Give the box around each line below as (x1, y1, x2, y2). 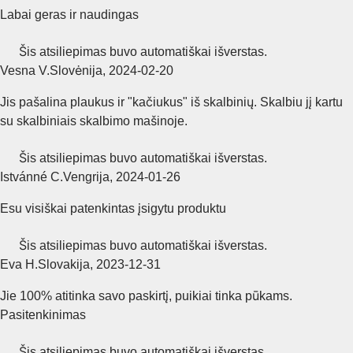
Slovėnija (50, 63, 102, 77)
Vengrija (63, 169, 110, 184)
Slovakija (38, 257, 90, 271)
